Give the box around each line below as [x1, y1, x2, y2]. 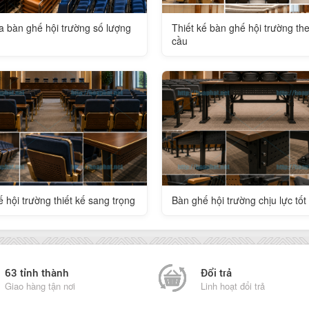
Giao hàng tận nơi [5, 279, 75, 292]
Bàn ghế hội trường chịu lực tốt [172, 192, 306, 207]
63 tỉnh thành [5, 265, 69, 279]
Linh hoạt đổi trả [201, 279, 265, 292]
